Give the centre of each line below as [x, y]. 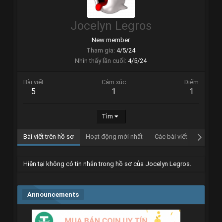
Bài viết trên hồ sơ [48, 136]
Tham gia [100, 50]
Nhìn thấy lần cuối [100, 60]
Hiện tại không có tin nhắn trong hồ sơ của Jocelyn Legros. [107, 164]
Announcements [53, 194]
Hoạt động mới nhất [114, 136]
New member [111, 40]
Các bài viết [171, 136]
